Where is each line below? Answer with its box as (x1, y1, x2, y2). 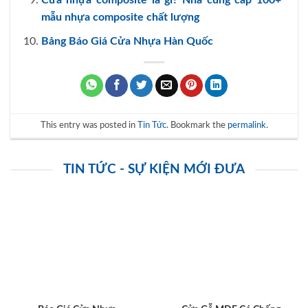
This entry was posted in (40, 121, 137, 130)
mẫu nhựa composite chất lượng (41, 12, 199, 23)
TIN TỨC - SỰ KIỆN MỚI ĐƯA (63, 162, 245, 176)
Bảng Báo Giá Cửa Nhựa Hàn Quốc (41, 35, 213, 47)
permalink (227, 121, 266, 130)
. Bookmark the (166, 121, 228, 130)
